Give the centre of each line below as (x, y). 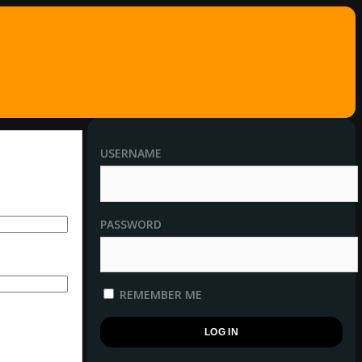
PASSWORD (131, 224)
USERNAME (131, 153)
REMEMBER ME (159, 295)
